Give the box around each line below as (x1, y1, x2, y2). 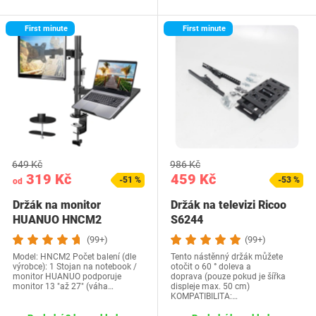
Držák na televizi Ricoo (171, 198, 286, 212)
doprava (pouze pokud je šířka (171, 272, 286, 281)
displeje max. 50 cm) (171, 281, 250, 291)
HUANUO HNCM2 (13, 213, 102, 226)
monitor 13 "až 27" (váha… (13, 281, 114, 291)
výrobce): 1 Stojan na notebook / (13, 262, 137, 272)
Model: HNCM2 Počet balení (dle (13, 252, 136, 262)
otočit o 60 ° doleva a (171, 262, 251, 272)
